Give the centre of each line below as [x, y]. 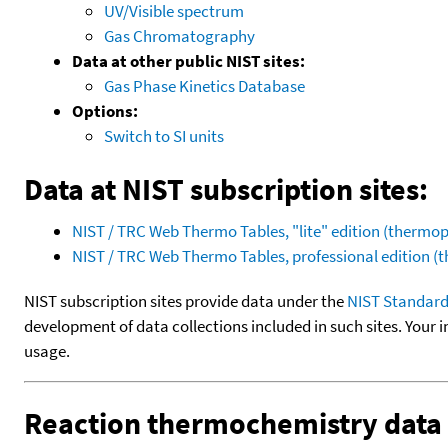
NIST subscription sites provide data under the [185, 300]
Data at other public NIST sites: [188, 60]
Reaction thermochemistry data [233, 422]
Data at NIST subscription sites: [226, 188]
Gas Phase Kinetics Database [204, 85]
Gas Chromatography [179, 35]
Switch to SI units [164, 135]
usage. [47, 350]
